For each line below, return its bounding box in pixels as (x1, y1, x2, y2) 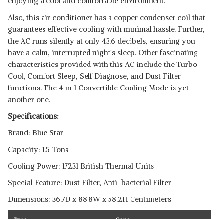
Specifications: (8, 111, 59, 121)
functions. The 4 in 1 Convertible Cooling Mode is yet (8, 83, 189, 92)
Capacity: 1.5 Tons (8, 145, 68, 154)
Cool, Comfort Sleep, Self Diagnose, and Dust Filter (8, 71, 181, 81)
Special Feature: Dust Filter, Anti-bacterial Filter (8, 178, 171, 187)
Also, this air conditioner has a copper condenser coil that (8, 13, 205, 22)
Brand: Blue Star (8, 128, 63, 137)
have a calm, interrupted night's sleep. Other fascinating (8, 48, 198, 57)
